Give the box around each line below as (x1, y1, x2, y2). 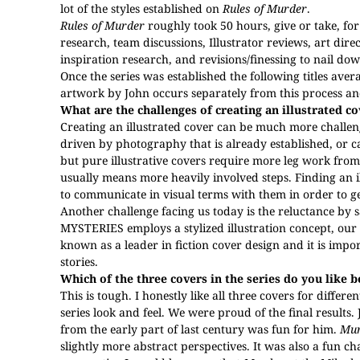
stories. (60, 254, 98, 269)
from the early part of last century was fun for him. (60, 321, 340, 337)
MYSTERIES (60, 220, 124, 235)
